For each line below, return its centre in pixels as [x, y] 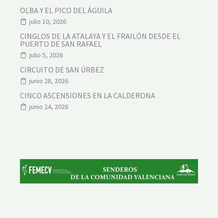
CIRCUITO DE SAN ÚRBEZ [62, 70]
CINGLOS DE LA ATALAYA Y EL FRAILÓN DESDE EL [100, 36]
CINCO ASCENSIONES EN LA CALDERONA [87, 96]
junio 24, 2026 [48, 107]
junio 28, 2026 [48, 81]
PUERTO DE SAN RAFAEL [61, 44]
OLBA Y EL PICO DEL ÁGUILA [66, 10]
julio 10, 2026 [47, 22]
